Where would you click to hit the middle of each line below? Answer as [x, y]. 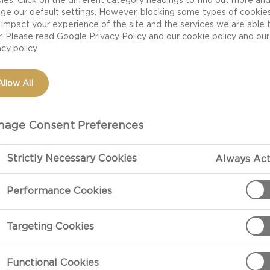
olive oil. [218, 230]
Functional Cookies [52, 262]
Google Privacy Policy [101, 36]
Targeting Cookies [50, 227]
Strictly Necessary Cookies [71, 159]
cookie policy [209, 36]
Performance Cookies [59, 190]
